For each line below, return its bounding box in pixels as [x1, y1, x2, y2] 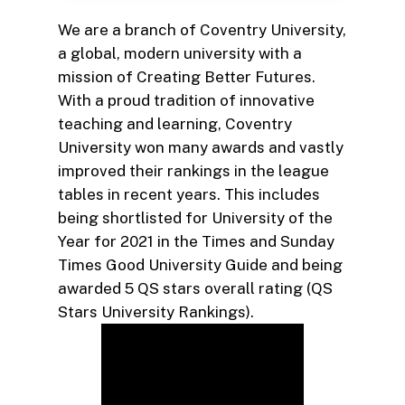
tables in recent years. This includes [58, 184, 320, 203]
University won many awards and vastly [58, 137, 344, 156]
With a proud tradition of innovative [58, 90, 315, 109]
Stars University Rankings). [58, 302, 254, 321]
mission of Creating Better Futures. [58, 67, 316, 86]
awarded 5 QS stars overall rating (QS [58, 278, 333, 297]
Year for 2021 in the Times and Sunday [58, 231, 334, 250]
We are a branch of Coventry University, [58, 20, 346, 39]
